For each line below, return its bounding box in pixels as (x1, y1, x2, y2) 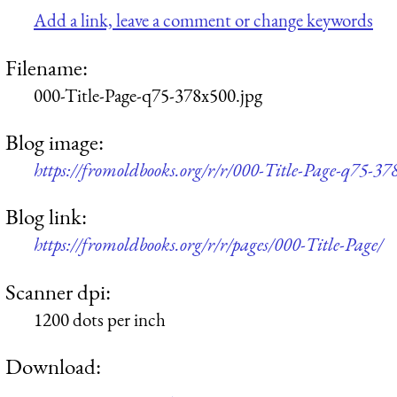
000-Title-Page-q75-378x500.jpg (34, 82, 262, 107)
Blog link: (5, 202, 87, 231)
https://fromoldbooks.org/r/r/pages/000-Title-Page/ (34, 232, 383, 257)
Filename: (5, 52, 88, 82)
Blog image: (5, 128, 104, 157)
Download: (5, 352, 101, 381)
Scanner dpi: (5, 276, 111, 306)
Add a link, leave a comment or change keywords (34, 8, 373, 33)
